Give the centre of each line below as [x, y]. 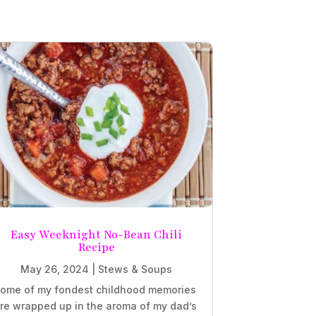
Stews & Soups [135, 269]
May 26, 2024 [55, 269]
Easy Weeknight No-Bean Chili [96, 235]
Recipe [96, 247]
